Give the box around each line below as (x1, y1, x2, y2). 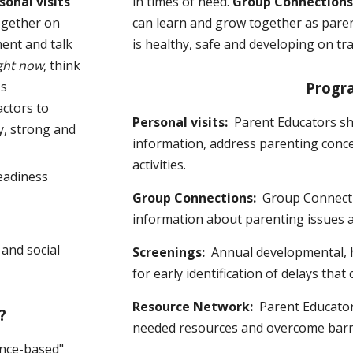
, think (43, 57, 80, 74)
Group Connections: (132, 189, 263, 206)
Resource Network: (132, 298, 260, 315)
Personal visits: (132, 113, 235, 131)
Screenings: (132, 243, 212, 261)
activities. (132, 156, 187, 173)
